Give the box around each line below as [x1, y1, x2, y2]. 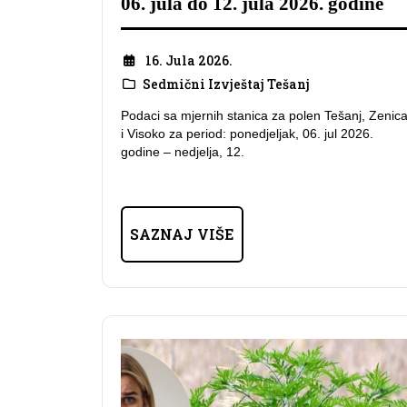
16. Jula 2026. [144, 51, 233, 69]
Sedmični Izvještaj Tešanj [142, 74, 310, 93]
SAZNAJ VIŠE [130, 224, 234, 244]
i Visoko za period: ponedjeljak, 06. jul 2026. [121, 126, 373, 142]
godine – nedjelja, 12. [121, 144, 244, 160]
